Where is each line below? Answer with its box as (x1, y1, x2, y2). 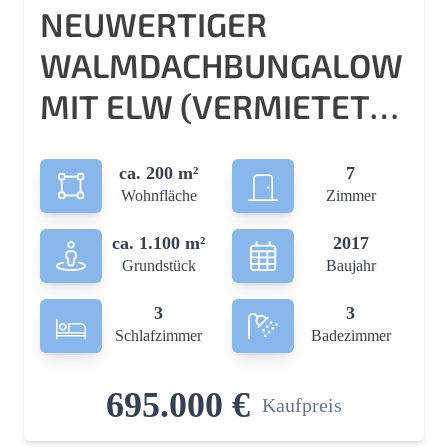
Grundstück (121, 257, 196, 274)
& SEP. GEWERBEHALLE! (40, 127, 401, 167)
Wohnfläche (120, 187, 197, 204)
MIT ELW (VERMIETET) (40, 86, 382, 126)
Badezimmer (310, 327, 391, 344)
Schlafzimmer (115, 327, 203, 344)
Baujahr (325, 257, 376, 274)
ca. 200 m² (119, 163, 199, 183)
